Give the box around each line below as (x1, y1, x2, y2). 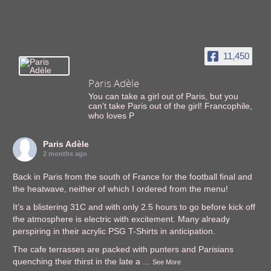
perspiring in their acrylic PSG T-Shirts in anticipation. (13, 226, 216, 237)
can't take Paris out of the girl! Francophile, (88, 101, 253, 111)
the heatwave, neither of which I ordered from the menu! (13, 184, 229, 194)
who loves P (88, 111, 135, 121)
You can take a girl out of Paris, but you (88, 91, 239, 102)
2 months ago (43, 150, 88, 158)
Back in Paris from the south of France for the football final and (13, 172, 253, 182)
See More (152, 258, 181, 266)
